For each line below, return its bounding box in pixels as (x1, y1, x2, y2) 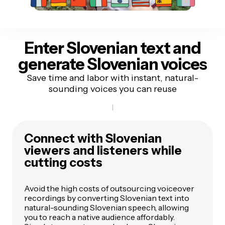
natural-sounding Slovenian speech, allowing (24, 202, 189, 212)
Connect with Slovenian (24, 131, 162, 146)
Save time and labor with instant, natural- (27, 72, 198, 83)
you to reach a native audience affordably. (24, 211, 175, 222)
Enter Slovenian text (24, 38, 173, 58)
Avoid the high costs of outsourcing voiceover (24, 183, 194, 193)
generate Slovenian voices (18, 54, 207, 74)
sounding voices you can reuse (48, 83, 177, 94)
